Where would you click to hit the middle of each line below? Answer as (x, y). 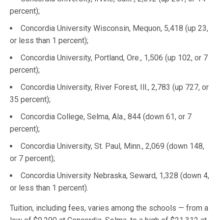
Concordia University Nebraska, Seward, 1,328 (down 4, (115, 176)
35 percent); (30, 99)
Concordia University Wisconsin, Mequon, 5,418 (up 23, (114, 28)
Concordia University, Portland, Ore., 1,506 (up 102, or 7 (114, 58)
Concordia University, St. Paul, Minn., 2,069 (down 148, (112, 146)
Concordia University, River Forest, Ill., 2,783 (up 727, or (115, 87)
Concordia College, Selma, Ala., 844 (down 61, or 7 (106, 117)
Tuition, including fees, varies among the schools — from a (109, 208)
